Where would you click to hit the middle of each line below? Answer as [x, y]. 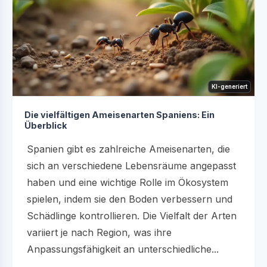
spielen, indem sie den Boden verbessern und [130, 199]
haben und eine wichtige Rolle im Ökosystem [128, 183]
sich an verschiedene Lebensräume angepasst [131, 166]
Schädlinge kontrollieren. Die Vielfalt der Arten [132, 216]
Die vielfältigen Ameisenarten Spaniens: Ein [119, 115]
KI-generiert [229, 87]
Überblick [46, 126]
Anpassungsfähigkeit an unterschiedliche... [123, 249]
